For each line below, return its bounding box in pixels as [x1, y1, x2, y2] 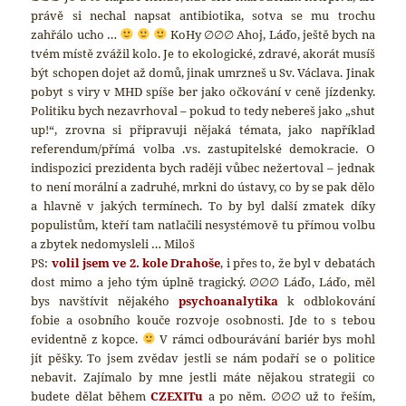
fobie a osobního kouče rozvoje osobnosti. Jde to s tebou [31, 311, 375, 328]
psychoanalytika [178, 292, 278, 309]
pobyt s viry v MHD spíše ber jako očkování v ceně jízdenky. [31, 82, 375, 100]
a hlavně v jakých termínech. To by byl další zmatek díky [31, 197, 375, 214]
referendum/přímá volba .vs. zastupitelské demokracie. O [31, 140, 375, 157]
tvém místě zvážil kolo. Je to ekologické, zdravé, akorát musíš [31, 44, 375, 62]
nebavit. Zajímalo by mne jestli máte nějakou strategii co [31, 368, 375, 385]
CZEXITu [150, 387, 204, 404]
